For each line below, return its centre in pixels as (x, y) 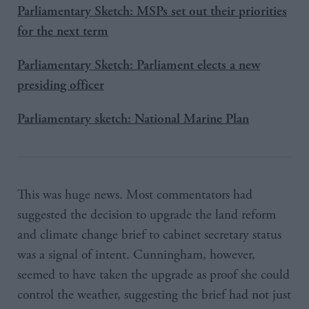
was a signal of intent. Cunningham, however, (136, 255)
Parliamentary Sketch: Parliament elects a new (139, 65)
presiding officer (61, 85)
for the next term (63, 31)
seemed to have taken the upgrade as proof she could (153, 275)
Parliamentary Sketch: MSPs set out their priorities (152, 11)
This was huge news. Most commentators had (135, 195)
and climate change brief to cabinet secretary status (149, 235)
